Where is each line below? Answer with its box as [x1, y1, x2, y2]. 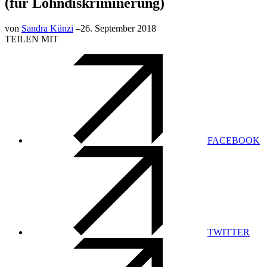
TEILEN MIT [5, 33, 58, 44]
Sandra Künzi [21, 23, 73, 33]
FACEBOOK [207, 135, 260, 145]
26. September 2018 [80, 23, 156, 33]
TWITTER [207, 226, 250, 237]
